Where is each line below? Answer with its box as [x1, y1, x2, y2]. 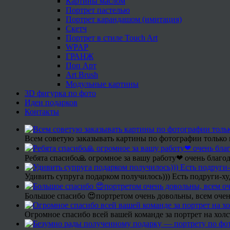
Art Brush [66, 70, 98, 79]
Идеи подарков [25, 98, 78, 107]
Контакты [25, 107, 59, 116]
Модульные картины [66, 79, 139, 88]
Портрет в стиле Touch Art [66, 33, 158, 42]
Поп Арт [66, 61, 97, 70]
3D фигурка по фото [25, 88, 96, 98]
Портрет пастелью [66, 5, 130, 14]
